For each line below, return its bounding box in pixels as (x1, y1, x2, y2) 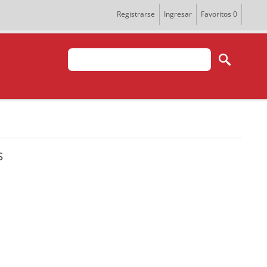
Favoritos (201, 9, 231, 19)
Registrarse (117, 9, 155, 19)
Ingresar (164, 9, 192, 19)
